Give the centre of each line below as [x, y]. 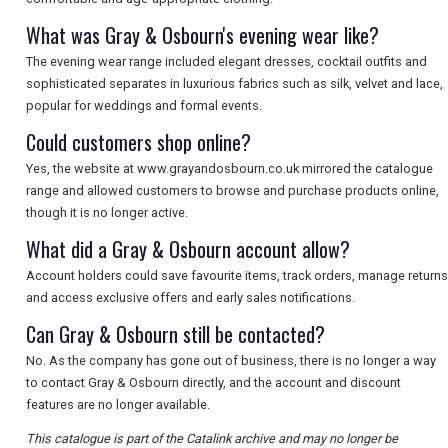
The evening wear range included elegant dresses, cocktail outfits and [226, 62]
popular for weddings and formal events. [144, 106]
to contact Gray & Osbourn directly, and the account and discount [213, 383]
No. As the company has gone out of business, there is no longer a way [231, 361]
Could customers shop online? [138, 142]
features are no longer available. [118, 405]
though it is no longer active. [107, 213]
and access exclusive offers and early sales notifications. [190, 298]
